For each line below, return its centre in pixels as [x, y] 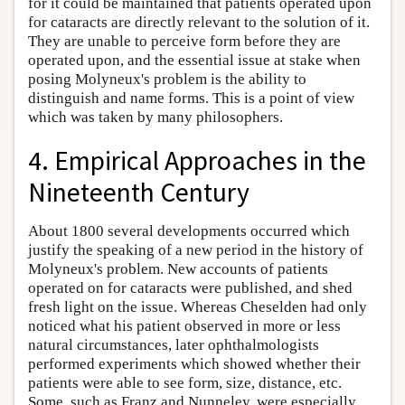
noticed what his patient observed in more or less [184, 326]
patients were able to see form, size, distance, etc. [185, 383]
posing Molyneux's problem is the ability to [167, 79]
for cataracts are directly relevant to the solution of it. [199, 22]
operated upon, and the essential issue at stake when [194, 60]
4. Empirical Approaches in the [197, 161]
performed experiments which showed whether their [194, 364]
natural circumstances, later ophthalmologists [174, 345]
